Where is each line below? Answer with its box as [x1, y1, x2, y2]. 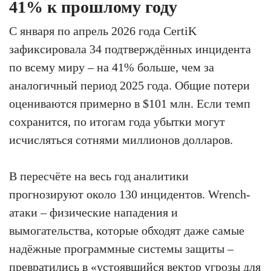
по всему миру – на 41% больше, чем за [9, 60, 214, 74]
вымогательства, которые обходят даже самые [9, 223, 244, 237]
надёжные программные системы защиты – [9, 241, 233, 255]
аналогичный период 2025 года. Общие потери [9, 78, 250, 92]
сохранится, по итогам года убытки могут [9, 114, 225, 128]
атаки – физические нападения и [9, 205, 178, 219]
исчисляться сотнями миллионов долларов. [9, 132, 233, 146]
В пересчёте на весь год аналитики [9, 169, 189, 183]
